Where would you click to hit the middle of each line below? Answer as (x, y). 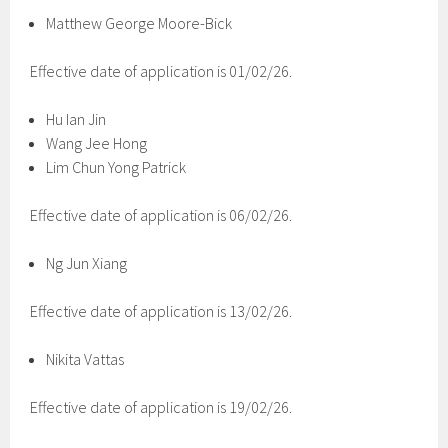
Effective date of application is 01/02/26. (161, 71)
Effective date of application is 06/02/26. (161, 215)
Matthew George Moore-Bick (139, 23)
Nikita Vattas (85, 359)
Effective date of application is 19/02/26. (161, 407)
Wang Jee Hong (97, 143)
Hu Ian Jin (76, 119)
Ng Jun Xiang (87, 263)
